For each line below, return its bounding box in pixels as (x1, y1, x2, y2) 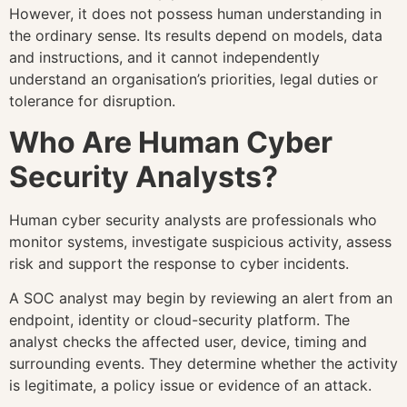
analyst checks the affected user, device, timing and (9, 333, 367, 352)
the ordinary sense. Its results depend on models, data (9, 26, 382, 45)
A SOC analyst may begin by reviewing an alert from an (9, 289, 392, 308)
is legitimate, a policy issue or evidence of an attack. (9, 376, 372, 395)
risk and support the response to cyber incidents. (9, 253, 349, 273)
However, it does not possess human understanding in (9, 5, 382, 24)
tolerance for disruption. (9, 92, 175, 111)
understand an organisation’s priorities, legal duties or (9, 70, 378, 89)
